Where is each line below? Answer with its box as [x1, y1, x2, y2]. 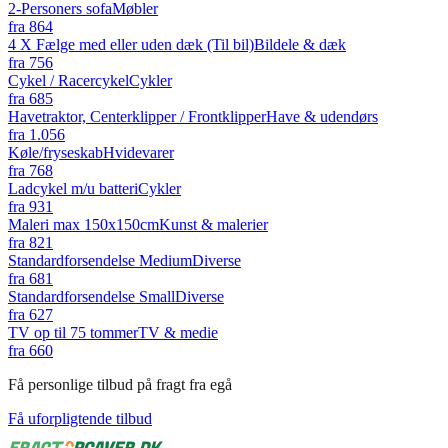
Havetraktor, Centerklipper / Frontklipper [8, 107, 266, 125]
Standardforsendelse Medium [8, 251, 192, 269]
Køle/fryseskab [8, 143, 103, 161]
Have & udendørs [266, 107, 378, 125]
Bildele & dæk [254, 35, 346, 53]
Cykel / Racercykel [8, 71, 129, 89]
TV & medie [138, 323, 218, 341]
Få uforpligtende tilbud [8, 409, 152, 427]
